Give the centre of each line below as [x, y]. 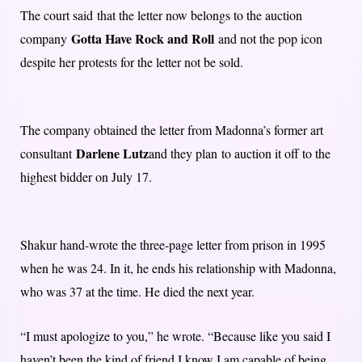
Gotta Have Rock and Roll [145, 39]
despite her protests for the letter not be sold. [132, 62]
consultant [48, 154]
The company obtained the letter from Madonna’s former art [172, 130]
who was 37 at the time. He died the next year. [137, 292]
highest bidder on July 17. [88, 177]
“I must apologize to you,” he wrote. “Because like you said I [175, 336]
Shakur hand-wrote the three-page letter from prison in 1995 [173, 245]
